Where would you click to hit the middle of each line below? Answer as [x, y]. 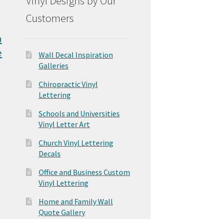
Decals [49, 154]
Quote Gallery [62, 212]
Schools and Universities [79, 114]
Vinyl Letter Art [64, 124]
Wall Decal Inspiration [76, 55]
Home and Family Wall [76, 202]
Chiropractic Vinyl [68, 84]
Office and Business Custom [84, 172]
